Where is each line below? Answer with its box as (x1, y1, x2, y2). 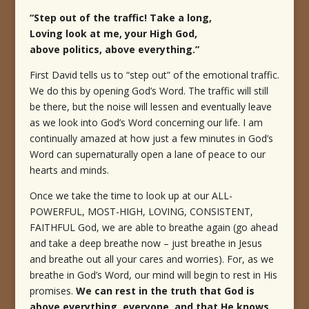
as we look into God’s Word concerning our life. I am (29, 116, 263, 130)
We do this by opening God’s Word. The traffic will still (29, 84, 268, 98)
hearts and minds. (29, 163, 109, 177)
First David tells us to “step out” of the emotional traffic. (29, 68, 279, 82)
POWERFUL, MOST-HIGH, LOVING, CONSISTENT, (29, 205, 253, 219)
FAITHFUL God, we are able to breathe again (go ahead (29, 221, 278, 235)
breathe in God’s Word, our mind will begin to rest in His (29, 268, 277, 282)
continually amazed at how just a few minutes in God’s (29, 132, 273, 146)
